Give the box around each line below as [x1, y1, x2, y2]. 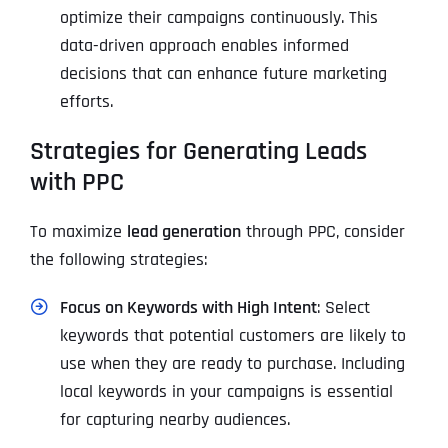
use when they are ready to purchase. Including [60, 351, 405, 375]
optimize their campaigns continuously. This [60, 5, 378, 29]
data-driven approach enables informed [60, 33, 349, 57]
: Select [317, 295, 370, 319]
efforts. [60, 89, 113, 113]
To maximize [30, 219, 127, 243]
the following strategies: [30, 247, 207, 271]
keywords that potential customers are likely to [60, 323, 406, 347]
